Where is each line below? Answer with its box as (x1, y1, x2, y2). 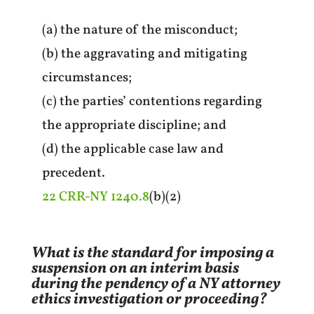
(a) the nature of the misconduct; (41, 20, 238, 39)
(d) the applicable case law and (41, 139, 224, 158)
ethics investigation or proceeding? (31, 288, 267, 310)
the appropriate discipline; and (41, 116, 226, 135)
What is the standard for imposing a (31, 242, 274, 264)
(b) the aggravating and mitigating (41, 44, 247, 63)
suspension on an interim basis (31, 257, 239, 280)
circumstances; (41, 68, 132, 87)
